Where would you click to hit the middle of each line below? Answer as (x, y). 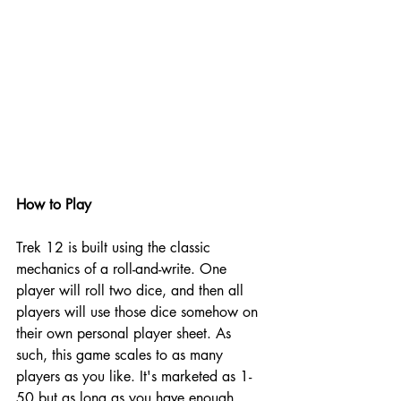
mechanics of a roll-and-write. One (124, 269)
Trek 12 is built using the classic (115, 248)
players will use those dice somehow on (139, 312)
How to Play (54, 205)
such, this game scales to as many (122, 355)
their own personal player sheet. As (126, 334)
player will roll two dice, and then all (132, 291)
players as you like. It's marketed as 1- (134, 377)
